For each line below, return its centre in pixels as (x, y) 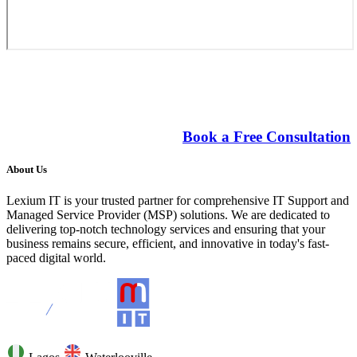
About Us (27, 169)
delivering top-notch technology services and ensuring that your (166, 229)
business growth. (74, 101)
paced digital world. (56, 258)
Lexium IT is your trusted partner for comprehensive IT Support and (178, 201)
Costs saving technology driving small (160, 79)
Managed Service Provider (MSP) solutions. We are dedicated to (168, 215)
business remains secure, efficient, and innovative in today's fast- (168, 244)
